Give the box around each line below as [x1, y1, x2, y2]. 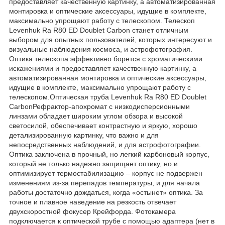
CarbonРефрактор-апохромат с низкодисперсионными [9, 102, 190, 110]
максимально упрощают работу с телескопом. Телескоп [9, 16, 195, 25]
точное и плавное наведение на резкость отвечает [9, 197, 176, 206]
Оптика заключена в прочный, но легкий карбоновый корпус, [9, 150, 209, 158]
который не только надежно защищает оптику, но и [9, 159, 178, 168]
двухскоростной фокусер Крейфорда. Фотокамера [9, 207, 176, 215]
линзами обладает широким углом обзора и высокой [9, 111, 183, 120]
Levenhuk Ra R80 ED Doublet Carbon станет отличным [9, 26, 188, 34]
